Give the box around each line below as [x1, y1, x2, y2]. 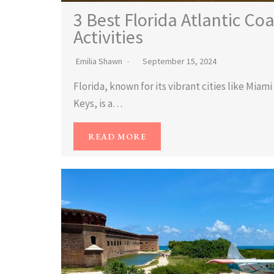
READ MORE [88, 130, 146, 142]
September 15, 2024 [143, 55, 217, 67]
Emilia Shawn [76, 55, 122, 67]
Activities [73, 24, 143, 48]
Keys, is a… [73, 96, 122, 110]
